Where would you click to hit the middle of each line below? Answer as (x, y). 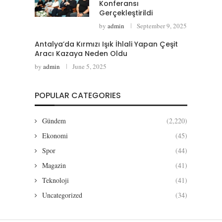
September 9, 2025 (162, 26)
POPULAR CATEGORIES (78, 96)
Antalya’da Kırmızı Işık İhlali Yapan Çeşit (106, 44)
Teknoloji (55, 180)
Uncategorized (62, 195)
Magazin (54, 166)
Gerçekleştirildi (126, 13)
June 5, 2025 (89, 67)
